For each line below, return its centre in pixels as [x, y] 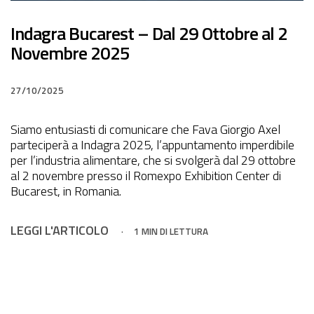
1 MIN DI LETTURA [171, 231]
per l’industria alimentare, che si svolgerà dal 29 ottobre [153, 161]
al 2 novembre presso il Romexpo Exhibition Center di [146, 176]
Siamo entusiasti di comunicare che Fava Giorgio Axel [145, 130]
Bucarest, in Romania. [66, 191]
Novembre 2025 [70, 53]
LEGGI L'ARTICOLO [60, 230]
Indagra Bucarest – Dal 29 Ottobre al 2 [149, 34]
